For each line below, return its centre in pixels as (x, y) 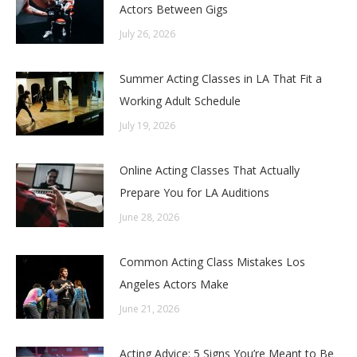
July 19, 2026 (147, 126)
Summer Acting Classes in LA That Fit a (221, 79)
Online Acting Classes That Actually (210, 171)
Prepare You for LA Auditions (194, 193)
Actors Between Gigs (174, 10)
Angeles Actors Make (174, 284)
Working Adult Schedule (180, 101)
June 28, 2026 (149, 218)
